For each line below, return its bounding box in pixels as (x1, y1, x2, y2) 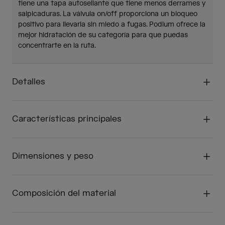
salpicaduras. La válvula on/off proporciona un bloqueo (18, 10, 197, 19)
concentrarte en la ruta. (18, 41, 96, 51)
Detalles (12, 76, 45, 88)
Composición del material (12, 188, 116, 199)
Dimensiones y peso (12, 151, 93, 162)
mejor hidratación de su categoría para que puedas (18, 31, 188, 40)
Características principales (12, 114, 122, 125)
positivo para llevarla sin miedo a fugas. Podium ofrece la (18, 20, 205, 30)
